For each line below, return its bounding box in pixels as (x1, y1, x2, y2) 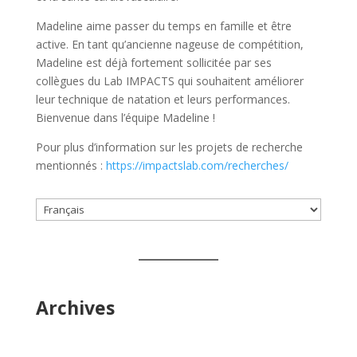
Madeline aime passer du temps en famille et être (35, 18, 292, 33)
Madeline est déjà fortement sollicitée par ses (35, 54, 272, 70)
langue (34, 235, 69, 251)
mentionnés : (35, 157, 103, 173)
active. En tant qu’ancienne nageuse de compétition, (35, 36, 304, 52)
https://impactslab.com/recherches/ (102, 157, 288, 173)
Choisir (34, 198, 70, 214)
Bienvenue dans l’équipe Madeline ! (35, 109, 215, 125)
